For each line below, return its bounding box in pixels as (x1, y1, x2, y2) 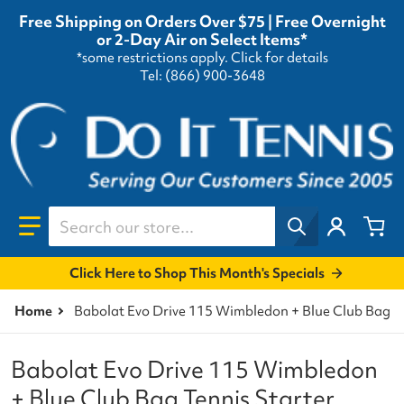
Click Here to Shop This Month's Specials (69, 263, 325, 282)
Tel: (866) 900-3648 (139, 67, 265, 86)
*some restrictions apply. (76, 49, 231, 68)
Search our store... (48, 205, 182, 226)
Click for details (230, 49, 328, 68)
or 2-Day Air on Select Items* (96, 29, 308, 50)
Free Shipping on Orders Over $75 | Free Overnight (18, 11, 386, 32)
